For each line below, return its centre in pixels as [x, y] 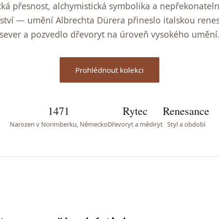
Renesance [186, 110]
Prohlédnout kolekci [109, 70]
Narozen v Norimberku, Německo [59, 124]
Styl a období [186, 124]
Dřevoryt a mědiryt [135, 124]
